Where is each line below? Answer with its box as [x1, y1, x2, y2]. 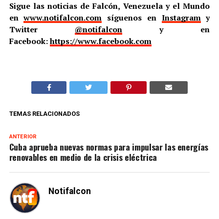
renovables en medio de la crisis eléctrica [9, 151, 157, 164]
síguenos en [102, 12, 162, 23]
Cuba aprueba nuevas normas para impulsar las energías [9, 140, 209, 153]
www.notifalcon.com [23, 12, 102, 23]
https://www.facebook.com [49, 36, 152, 47]
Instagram [161, 12, 201, 23]
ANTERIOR [9, 133, 37, 140]
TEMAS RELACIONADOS [9, 110, 80, 118]
